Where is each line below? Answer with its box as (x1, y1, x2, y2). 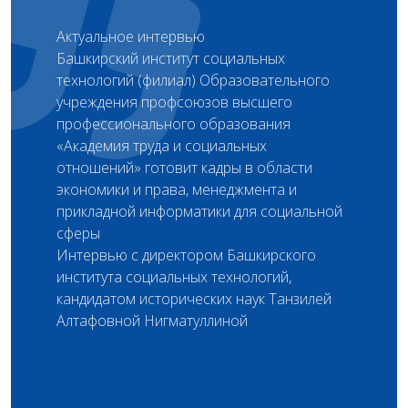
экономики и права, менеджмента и (56, 179, 297, 199)
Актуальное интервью (56, 26, 205, 46)
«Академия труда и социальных (56, 136, 267, 156)
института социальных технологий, (56, 267, 291, 287)
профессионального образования (56, 114, 291, 134)
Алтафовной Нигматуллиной (56, 311, 248, 331)
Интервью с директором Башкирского (56, 245, 316, 265)
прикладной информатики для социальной (56, 201, 342, 221)
